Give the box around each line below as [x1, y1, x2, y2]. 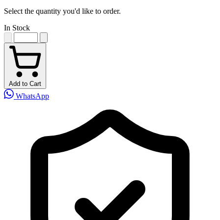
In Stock [4, 23, 30, 32]
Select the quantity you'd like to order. [4, 6, 121, 15]
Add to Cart [9, 80, 41, 87]
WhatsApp [14, 91, 49, 100]
